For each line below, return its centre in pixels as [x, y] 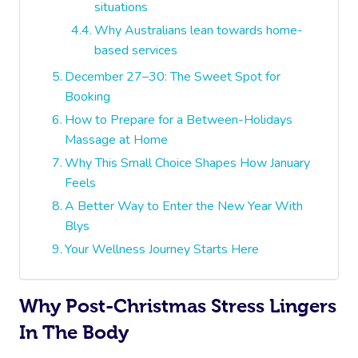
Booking [88, 97]
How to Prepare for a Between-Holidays [179, 120]
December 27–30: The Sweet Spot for [173, 77]
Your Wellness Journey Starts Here [162, 249]
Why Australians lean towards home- [199, 30]
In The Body [74, 332]
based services [136, 50]
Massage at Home [117, 140]
